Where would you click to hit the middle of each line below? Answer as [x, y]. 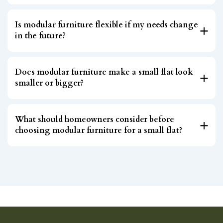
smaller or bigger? [49, 83]
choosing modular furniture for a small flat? [99, 130]
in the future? [40, 36]
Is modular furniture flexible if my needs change [107, 25]
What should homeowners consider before [95, 119]
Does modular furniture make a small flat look [104, 72]
